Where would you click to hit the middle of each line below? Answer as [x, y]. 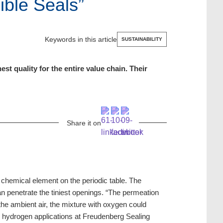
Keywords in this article [81, 40]
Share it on [84, 123]
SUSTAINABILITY [142, 39]
